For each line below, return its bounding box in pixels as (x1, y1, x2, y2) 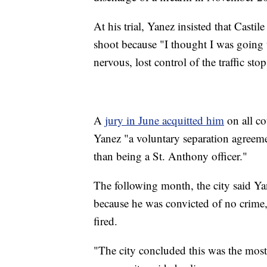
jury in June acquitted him (105, 113, 224, 128)
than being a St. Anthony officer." (94, 148, 247, 164)
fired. (94, 213, 117, 229)
